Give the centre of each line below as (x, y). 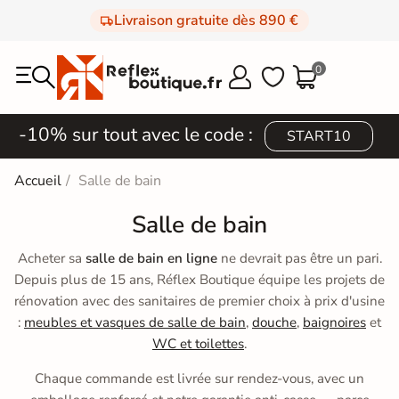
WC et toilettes (198, 344)
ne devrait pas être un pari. (299, 258)
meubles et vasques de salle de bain (135, 322)
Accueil (38, 181)
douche (274, 322)
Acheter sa (51, 258)
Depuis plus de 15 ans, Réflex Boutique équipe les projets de (199, 280)
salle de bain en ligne (151, 258)
